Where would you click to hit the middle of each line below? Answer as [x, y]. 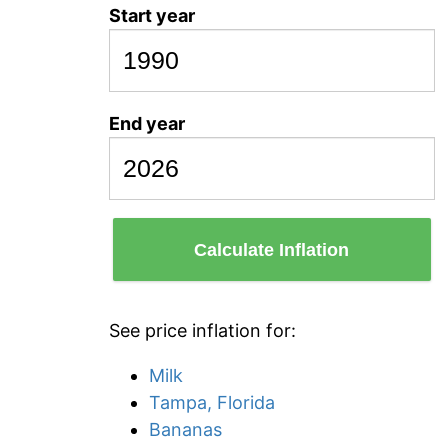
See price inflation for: [202, 330]
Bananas [185, 429]
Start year [152, 15]
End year [147, 123]
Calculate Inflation [272, 249]
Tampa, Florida [212, 402]
